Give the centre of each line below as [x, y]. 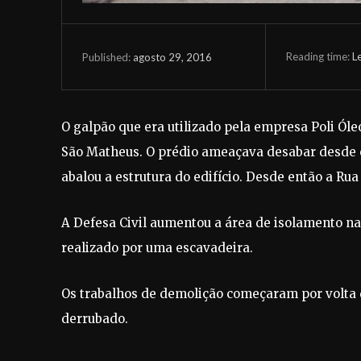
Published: [106, 57]
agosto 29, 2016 [172, 57]
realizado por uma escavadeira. [157, 248]
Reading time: [319, 56]
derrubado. [96, 319]
